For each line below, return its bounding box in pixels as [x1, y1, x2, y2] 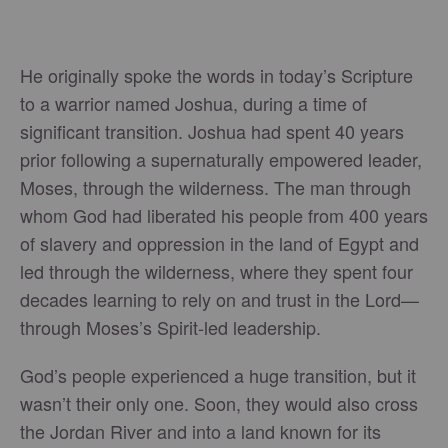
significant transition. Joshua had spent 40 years [20, 117, 404, 144]
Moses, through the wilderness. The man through [20, 173, 411, 200]
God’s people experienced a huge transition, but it [20, 361, 416, 388]
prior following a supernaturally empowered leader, [20, 145, 422, 172]
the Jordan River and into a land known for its [20, 417, 381, 444]
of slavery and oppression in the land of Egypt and [20, 229, 419, 256]
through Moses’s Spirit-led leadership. [20, 313, 326, 340]
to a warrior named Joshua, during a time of [20, 89, 367, 116]
